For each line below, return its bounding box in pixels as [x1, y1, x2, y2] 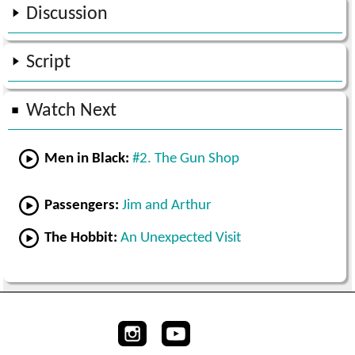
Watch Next [26, 101, 117, 121]
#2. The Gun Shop [132, 151, 240, 167]
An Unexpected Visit [120, 231, 242, 246]
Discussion [26, 5, 109, 25]
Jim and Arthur [122, 198, 212, 214]
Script [26, 53, 71, 73]
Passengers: [44, 198, 120, 214]
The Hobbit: [44, 231, 118, 246]
